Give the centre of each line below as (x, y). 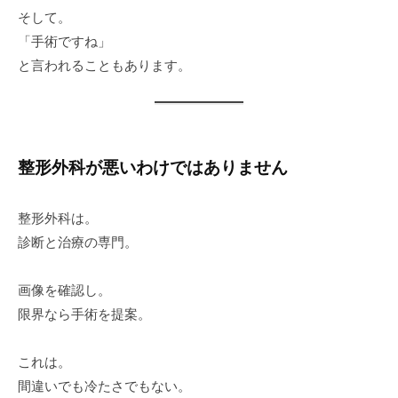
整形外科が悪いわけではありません (153, 168)
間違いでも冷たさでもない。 (104, 386)
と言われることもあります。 (104, 66)
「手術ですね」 (64, 42)
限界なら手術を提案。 (84, 314)
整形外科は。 (58, 218)
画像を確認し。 (64, 290)
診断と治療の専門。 (78, 242)
